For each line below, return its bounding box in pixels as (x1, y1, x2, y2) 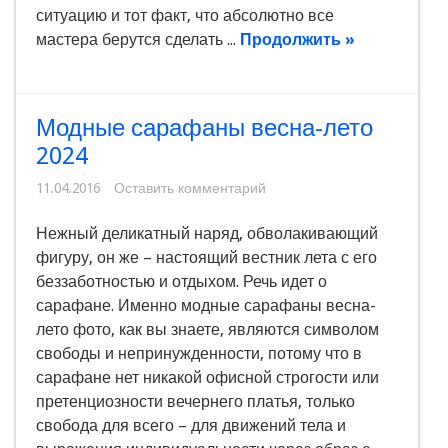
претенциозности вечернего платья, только (36, 392, 355, 412)
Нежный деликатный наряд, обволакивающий (36, 224, 378, 244)
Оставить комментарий (114, 180, 266, 197)
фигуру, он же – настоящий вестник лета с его (36, 248, 377, 268)
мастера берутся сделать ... (36, 30, 240, 50)
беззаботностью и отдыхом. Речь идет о (36, 272, 327, 292)
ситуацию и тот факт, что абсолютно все (36, 6, 334, 26)
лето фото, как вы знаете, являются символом (36, 320, 379, 340)
